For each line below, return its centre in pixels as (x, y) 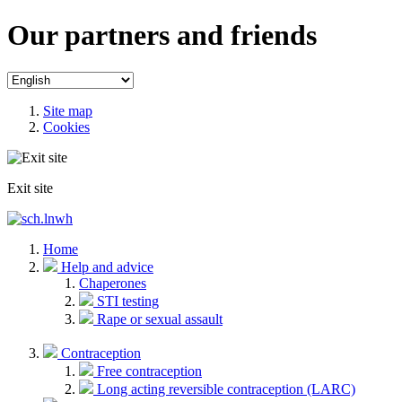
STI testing (128, 301)
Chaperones (113, 283)
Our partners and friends (162, 35)
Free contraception (149, 371)
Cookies (66, 127)
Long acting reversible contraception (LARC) (226, 389)
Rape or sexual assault (160, 319)
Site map (68, 110)
